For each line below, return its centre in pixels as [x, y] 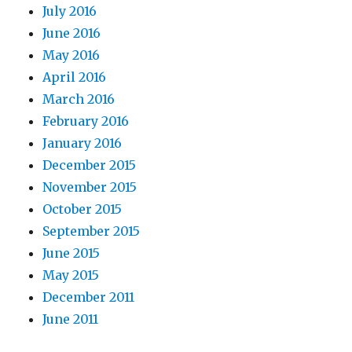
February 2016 [86, 121]
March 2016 [79, 99]
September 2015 [92, 231]
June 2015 [71, 253]
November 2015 [90, 187]
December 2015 [90, 165]
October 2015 [82, 209]
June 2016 [72, 33]
